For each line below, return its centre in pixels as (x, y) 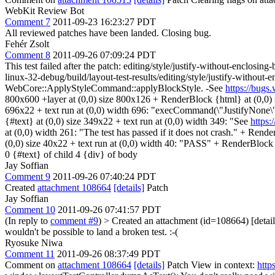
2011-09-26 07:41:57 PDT (109, 209)
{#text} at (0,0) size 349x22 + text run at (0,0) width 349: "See (128, 121)
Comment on (31, 265)
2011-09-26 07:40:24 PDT (104, 176)
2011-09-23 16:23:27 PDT (104, 21)
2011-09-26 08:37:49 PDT (109, 254)
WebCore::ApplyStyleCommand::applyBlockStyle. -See (115, 88)
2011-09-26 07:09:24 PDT (104, 55)
